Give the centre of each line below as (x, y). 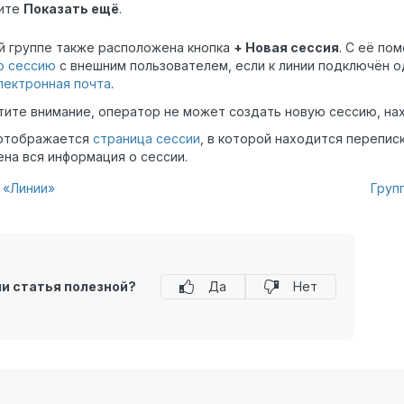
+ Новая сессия (286, 47)
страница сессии (147, 138)
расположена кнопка (164, 47)
